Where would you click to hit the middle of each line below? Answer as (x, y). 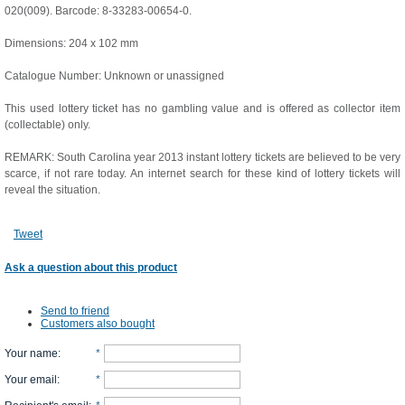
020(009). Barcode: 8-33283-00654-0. (98, 11)
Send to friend (75, 311)
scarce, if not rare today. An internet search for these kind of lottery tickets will (202, 174)
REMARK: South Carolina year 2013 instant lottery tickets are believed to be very (202, 157)
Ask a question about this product (91, 268)
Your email (31, 380)
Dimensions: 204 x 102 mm (71, 43)
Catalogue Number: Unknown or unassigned (114, 76)
